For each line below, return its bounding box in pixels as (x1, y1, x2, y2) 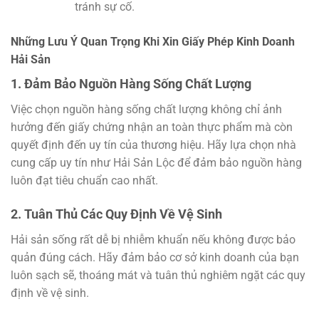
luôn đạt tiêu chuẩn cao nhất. (11, 173, 158, 187)
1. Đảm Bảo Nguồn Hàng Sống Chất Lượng (11, 75, 251, 91)
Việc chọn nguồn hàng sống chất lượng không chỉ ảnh (11, 102, 282, 116)
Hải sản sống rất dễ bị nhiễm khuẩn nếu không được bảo (11, 232, 296, 246)
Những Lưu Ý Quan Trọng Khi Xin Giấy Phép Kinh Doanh (11, 34, 295, 48)
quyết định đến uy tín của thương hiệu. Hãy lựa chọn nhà (11, 137, 296, 152)
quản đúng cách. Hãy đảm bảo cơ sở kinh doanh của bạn (11, 250, 299, 264)
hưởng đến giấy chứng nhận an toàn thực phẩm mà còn (11, 120, 293, 134)
